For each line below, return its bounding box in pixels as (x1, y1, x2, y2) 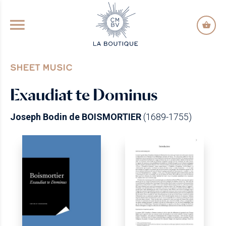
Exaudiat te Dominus (10, 85, 158, 104)
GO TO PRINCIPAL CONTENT (60, 5, 165, 14)
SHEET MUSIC (10, 62, 72, 73)
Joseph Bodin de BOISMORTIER (10, 111, 141, 122)
